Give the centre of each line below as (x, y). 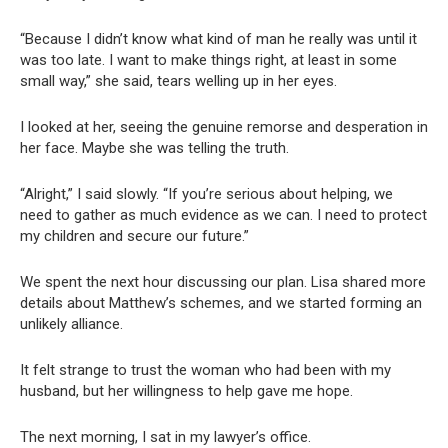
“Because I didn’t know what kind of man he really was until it (218, 39)
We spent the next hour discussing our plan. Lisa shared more (223, 282)
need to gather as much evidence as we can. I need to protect (223, 215)
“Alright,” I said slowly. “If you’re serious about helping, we (206, 194)
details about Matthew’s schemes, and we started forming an (221, 303)
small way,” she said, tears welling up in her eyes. (178, 81)
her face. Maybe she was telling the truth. (154, 148)
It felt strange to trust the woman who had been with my (205, 370)
